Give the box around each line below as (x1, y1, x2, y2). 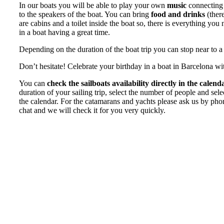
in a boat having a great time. (19, 28, 110, 36)
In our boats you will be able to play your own (19, 1, 167, 9)
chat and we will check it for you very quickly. (19, 106, 165, 114)
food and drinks (151, 10, 205, 18)
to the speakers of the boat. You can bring (19, 10, 151, 18)
